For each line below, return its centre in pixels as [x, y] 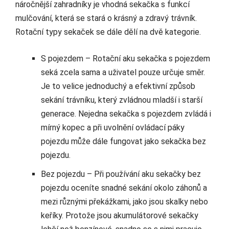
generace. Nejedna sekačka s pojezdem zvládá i [126, 114]
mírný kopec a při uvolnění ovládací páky [113, 128]
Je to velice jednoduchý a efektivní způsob [118, 86]
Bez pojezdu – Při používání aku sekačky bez [121, 174]
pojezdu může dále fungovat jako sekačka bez [123, 142]
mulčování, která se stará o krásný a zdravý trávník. [106, 18]
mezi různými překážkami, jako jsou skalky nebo [124, 202]
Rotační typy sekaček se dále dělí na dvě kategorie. [108, 32]
